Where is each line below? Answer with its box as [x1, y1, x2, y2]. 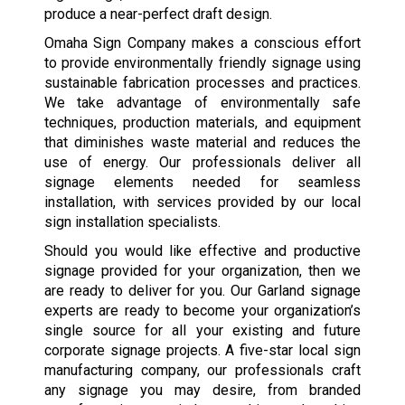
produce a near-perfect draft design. [43, 5, 272, 23]
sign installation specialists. [43, 212, 221, 231]
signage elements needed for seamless [43, 173, 362, 191]
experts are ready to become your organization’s [43, 301, 362, 319]
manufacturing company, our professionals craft [43, 361, 362, 379]
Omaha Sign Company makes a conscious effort [43, 33, 362, 52]
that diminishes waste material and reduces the [43, 133, 362, 151]
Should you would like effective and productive [43, 241, 362, 259]
